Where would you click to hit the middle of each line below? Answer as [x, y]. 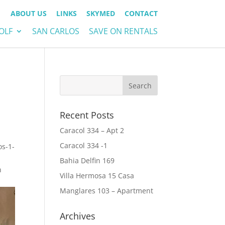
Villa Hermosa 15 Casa [97, 176]
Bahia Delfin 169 [87, 160]
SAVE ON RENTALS [123, 31]
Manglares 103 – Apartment [107, 191]
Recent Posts [87, 115]
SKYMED [100, 13]
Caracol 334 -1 [84, 145]
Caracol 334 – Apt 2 [92, 130]
